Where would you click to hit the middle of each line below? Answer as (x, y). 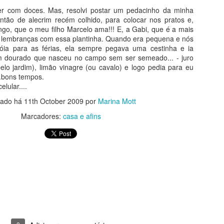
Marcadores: (42, 116)
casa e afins (82, 116)
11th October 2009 (54, 101)
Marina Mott (117, 101)
